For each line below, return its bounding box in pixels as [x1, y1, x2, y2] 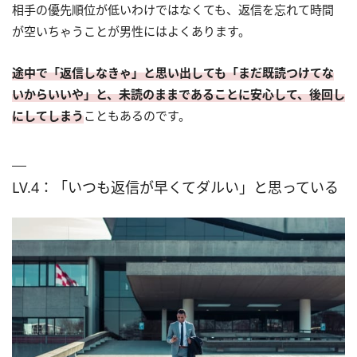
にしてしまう [12, 107, 84, 124]
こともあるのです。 [84, 107, 190, 124]
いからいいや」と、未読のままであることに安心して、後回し [12, 85, 345, 102]
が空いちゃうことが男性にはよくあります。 [12, 22, 250, 39]
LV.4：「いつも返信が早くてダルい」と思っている [12, 177, 339, 197]
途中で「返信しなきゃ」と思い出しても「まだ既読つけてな [12, 64, 334, 80]
